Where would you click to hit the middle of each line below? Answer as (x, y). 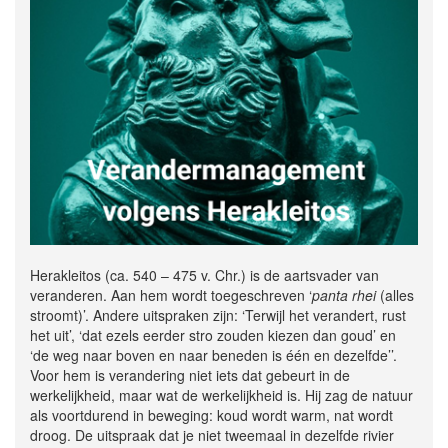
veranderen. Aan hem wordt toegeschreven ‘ (171, 295)
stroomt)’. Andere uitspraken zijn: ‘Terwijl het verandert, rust (218, 315)
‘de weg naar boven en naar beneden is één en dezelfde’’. (213, 355)
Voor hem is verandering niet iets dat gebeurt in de (190, 375)
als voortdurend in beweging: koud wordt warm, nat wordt (211, 415)
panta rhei (344, 295)
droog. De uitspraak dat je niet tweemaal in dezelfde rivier (212, 435)
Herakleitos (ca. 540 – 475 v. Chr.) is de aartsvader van (204, 275)
